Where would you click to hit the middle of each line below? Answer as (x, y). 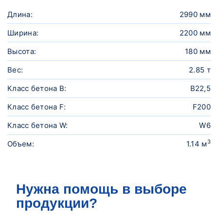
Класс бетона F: (37, 107)
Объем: (21, 144)
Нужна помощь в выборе (101, 189)
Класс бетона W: (38, 125)
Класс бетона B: (37, 88)
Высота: (22, 51)
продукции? (57, 203)
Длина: (20, 14)
